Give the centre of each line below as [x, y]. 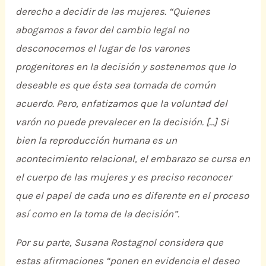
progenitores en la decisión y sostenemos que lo [126, 67]
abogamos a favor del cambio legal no [102, 30]
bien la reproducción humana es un [96, 140]
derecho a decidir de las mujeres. [92, 12]
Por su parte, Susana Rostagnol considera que [120, 242]
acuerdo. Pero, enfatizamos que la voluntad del [122, 104]
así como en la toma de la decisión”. [98, 214]
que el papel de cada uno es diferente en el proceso [132, 196]
